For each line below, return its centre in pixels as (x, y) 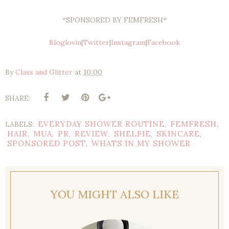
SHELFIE (132, 134)
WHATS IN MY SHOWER (141, 144)
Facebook (164, 43)
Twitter (96, 43)
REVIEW (91, 134)
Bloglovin (65, 43)
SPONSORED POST (47, 144)
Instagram (128, 43)
